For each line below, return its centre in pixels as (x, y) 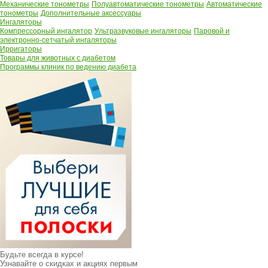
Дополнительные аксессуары (91, 13)
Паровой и (212, 31)
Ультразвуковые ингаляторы (143, 31)
